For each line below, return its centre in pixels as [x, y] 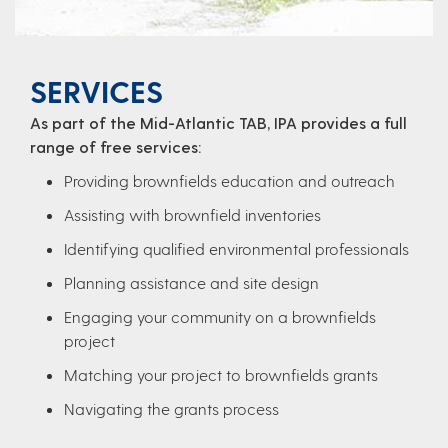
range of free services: [115, 146]
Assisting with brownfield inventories [192, 214]
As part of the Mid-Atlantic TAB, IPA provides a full [218, 122]
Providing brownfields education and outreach [229, 180]
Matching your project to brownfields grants [225, 374]
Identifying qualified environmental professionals [236, 248]
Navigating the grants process [171, 408]
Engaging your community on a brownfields [220, 316]
